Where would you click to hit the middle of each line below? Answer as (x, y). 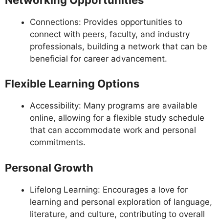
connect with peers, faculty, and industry (110, 34)
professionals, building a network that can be (119, 46)
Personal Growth (49, 167)
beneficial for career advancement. (99, 58)
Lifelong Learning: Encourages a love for (109, 189)
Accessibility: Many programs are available (114, 106)
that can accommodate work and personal (113, 130)
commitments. (58, 142)
